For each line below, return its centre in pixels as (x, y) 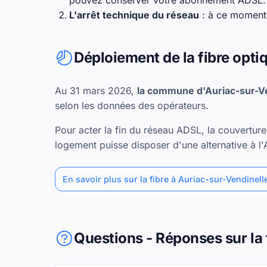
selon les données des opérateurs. (132, 105)
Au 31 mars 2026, (96, 91)
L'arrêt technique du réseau (134, 15)
